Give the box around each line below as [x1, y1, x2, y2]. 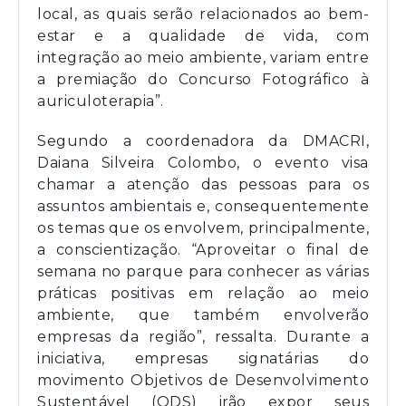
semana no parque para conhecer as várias [37, 263, 369, 281]
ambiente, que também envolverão [37, 306, 369, 324]
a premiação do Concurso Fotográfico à [37, 71, 369, 89]
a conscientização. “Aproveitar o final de [37, 241, 369, 259]
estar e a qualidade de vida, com [37, 27, 369, 45]
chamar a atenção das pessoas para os [37, 176, 369, 194]
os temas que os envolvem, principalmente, [37, 219, 369, 237]
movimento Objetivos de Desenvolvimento [37, 372, 369, 390]
